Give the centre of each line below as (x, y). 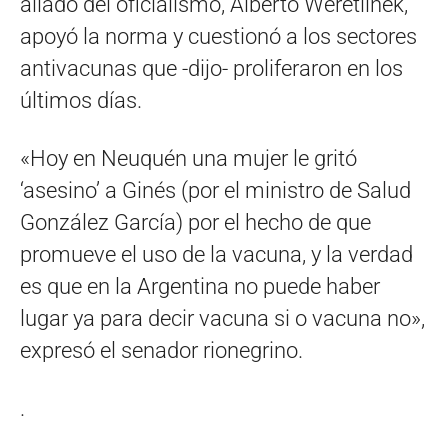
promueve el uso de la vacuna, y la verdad (216, 254)
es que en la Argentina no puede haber (200, 286)
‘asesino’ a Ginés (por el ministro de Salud (215, 190)
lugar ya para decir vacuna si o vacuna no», (222, 318)
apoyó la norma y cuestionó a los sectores (218, 36)
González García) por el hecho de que (195, 222)
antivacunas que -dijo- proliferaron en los (211, 68)
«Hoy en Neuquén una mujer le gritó (188, 158)
